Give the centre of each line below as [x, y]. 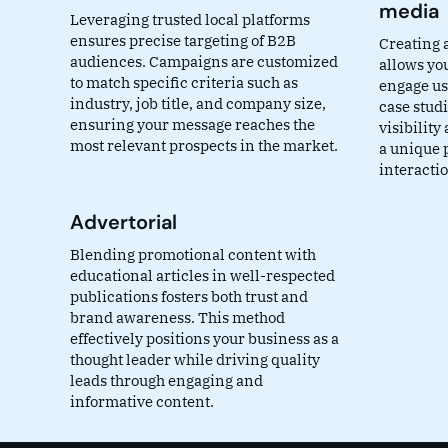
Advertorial [123, 222]
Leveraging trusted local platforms [190, 20]
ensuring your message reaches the [192, 125]
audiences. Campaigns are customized [204, 62]
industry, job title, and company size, [198, 104]
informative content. [142, 402]
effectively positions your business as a [204, 339]
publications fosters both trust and [189, 297]
